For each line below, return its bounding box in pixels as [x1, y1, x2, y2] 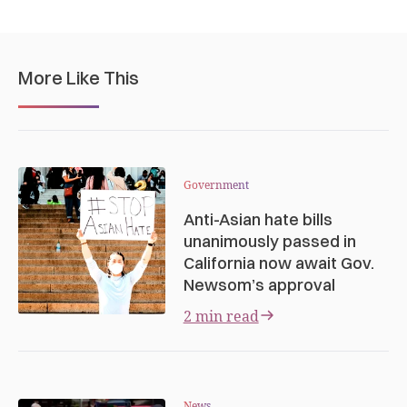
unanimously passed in [183, 230, 356, 252]
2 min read [183, 305, 259, 326]
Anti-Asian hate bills [183, 208, 333, 230]
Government [183, 176, 249, 193]
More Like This [18, 65, 139, 89]
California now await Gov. [183, 252, 374, 273]
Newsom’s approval [183, 273, 335, 295]
